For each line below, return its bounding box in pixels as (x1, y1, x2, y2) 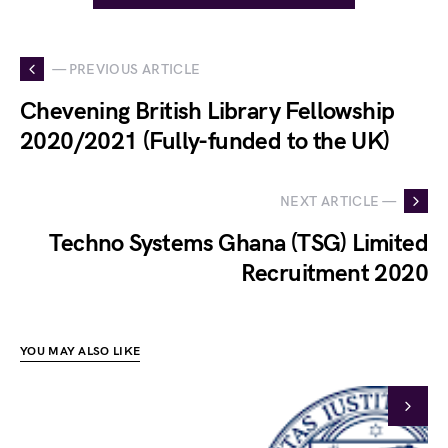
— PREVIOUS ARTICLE (52, 60, 201, 78)
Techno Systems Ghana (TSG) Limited (49, 229, 428, 258)
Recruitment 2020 (240, 259, 428, 288)
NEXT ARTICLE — (280, 192, 396, 210)
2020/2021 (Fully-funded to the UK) (20, 127, 390, 156)
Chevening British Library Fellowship (20, 97, 395, 126)
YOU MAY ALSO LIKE (20, 344, 141, 359)
